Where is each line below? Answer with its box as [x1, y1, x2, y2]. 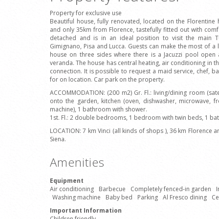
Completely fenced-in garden [131, 185, 211, 193]
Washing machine [52, 193, 101, 201]
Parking [137, 193, 158, 201]
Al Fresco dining [163, 193, 207, 201]
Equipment [50, 176, 84, 185]
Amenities [50, 154, 105, 170]
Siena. [50, 135, 66, 143]
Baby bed [106, 193, 132, 201]
